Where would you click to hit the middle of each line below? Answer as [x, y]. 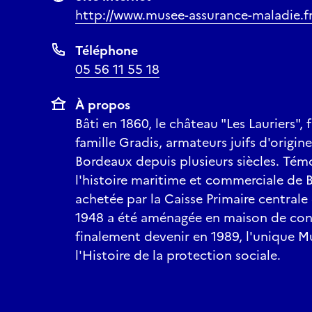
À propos [103, 105]
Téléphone [107, 50]
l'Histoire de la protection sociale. [178, 255]
